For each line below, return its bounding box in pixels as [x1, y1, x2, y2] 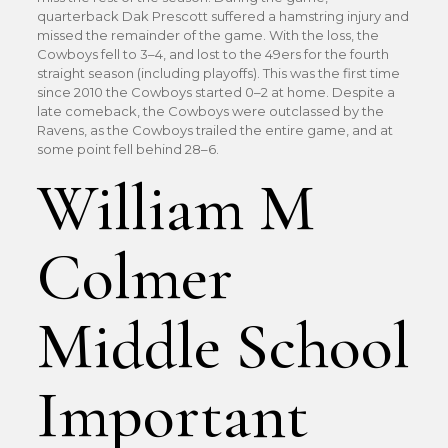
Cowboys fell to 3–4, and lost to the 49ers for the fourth [36, 46, 389, 62]
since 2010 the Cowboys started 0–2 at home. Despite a [36, 84, 395, 100]
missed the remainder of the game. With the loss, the [36, 27, 379, 43]
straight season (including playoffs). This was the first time [36, 65, 400, 81]
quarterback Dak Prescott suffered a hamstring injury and [36, 8, 409, 24]
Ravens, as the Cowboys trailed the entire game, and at [36, 122, 393, 138]
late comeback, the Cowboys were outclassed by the [36, 103, 384, 119]
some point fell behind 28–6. [36, 141, 219, 157]
